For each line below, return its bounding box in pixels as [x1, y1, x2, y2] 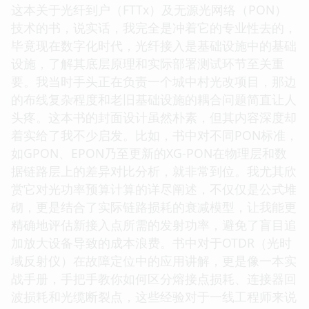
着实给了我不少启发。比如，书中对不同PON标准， [11, 126, 298, 143]
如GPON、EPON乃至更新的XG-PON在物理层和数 [11, 144, 287, 161]
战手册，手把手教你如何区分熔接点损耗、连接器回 [11, 270, 297, 287]
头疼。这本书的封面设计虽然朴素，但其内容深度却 [11, 108, 297, 126]
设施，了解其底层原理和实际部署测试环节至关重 [11, 54, 284, 72]
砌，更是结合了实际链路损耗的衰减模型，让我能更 [11, 198, 297, 215]
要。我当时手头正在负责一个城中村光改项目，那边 [11, 72, 297, 90]
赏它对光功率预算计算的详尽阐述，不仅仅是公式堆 [11, 180, 297, 197]
